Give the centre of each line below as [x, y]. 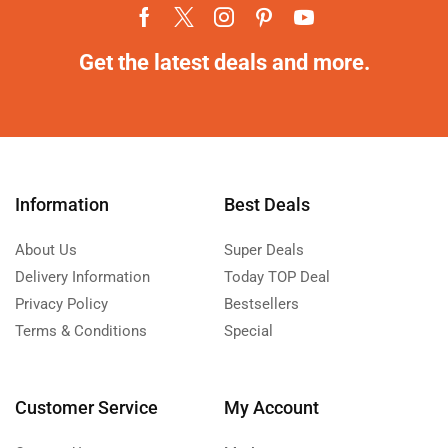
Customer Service [86, 407]
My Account [271, 407]
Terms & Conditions [81, 331]
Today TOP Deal [277, 277]
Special [248, 331]
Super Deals [264, 250]
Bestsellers [261, 304]
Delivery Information [82, 277]
